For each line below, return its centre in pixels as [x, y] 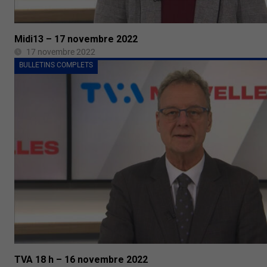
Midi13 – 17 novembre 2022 [76, 39]
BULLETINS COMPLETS [56, 65]
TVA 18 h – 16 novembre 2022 [81, 259]
